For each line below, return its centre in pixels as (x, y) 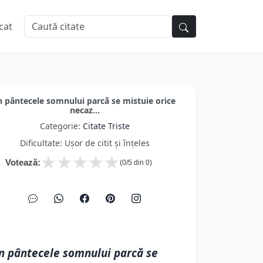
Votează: (23, 162)
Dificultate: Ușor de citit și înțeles (85, 143)
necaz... (85, 110)
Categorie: (61, 126)
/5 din (136, 163)
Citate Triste (106, 126)
